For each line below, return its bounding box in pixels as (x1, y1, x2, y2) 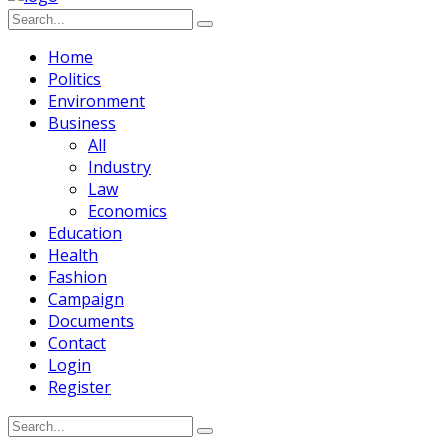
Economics (88, 200, 167, 223)
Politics (48, 68, 101, 91)
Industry (88, 156, 151, 179)
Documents (48, 310, 134, 333)
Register (48, 376, 111, 399)
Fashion (48, 266, 107, 289)
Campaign (48, 288, 124, 311)
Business (48, 112, 116, 135)
